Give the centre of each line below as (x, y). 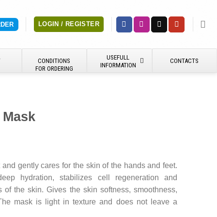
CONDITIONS (54, 61)
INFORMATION (118, 65)
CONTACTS (185, 61)
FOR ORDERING (54, 69)
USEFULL (118, 57)
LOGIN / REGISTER (69, 24)
